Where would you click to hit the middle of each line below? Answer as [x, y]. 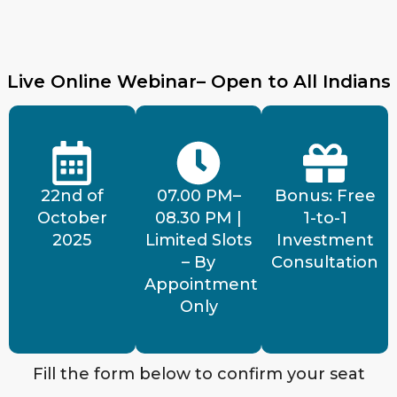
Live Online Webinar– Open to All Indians [198, 82]
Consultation [325, 263]
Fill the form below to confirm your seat [198, 374]
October [72, 218]
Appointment [201, 285]
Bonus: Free [325, 196]
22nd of [72, 196]
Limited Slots [198, 241]
